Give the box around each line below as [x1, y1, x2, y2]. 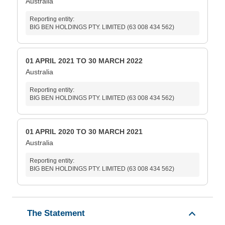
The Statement [27, 208, 85, 218]
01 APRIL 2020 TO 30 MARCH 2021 [26, 128, 143, 136]
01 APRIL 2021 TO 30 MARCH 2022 [26, 57, 143, 65]
